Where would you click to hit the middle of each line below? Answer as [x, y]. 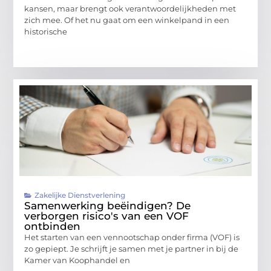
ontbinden [53, 227]
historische [46, 31]
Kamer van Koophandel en [77, 260]
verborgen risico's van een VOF [107, 216]
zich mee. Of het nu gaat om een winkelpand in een [127, 20]
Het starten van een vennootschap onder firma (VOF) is [132, 237]
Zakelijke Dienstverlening [80, 195]
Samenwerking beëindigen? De [108, 206]
